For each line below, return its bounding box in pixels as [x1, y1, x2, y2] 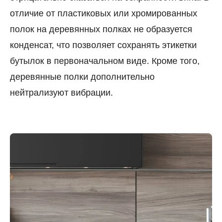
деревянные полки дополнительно [10, 72, 155, 82]
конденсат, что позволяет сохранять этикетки [10, 40, 197, 51]
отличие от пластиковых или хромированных [10, 8, 197, 19]
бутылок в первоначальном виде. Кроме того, [10, 56, 200, 66]
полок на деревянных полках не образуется [10, 24, 192, 35]
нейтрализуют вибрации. [10, 88, 113, 98]
